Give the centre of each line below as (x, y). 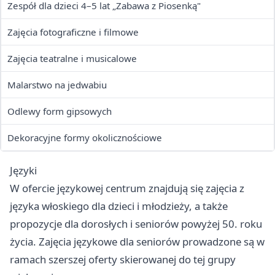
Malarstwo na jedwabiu (57, 85)
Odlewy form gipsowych (60, 111)
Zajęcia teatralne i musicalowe (72, 59)
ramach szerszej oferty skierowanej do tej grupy (123, 260)
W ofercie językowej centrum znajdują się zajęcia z (127, 188)
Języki (23, 171)
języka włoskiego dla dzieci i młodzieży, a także (119, 206)
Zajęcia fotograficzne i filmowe (73, 32)
